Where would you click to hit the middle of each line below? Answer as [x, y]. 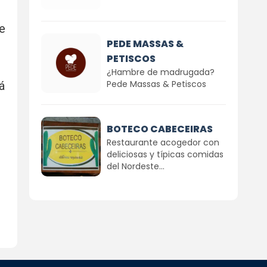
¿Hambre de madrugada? [160, 72]
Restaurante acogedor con [163, 142]
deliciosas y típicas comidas [165, 154]
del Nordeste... [135, 166]
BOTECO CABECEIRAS [159, 129]
